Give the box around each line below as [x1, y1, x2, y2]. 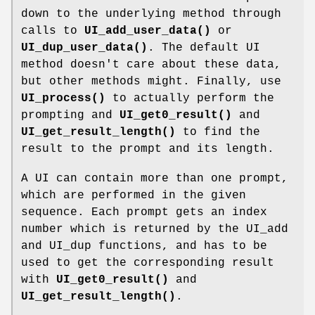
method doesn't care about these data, [21, 58, 281, 71]
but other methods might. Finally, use [21, 75, 281, 88]
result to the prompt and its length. [21, 142, 274, 155]
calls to [21, 24, 84, 37]
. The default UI [148, 41, 260, 54]
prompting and [21, 108, 120, 122]
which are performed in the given [21, 188, 246, 202]
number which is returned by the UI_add [21, 222, 288, 236]
